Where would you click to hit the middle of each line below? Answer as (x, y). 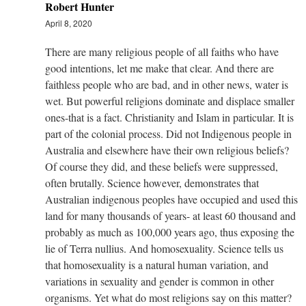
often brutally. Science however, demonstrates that (152, 182)
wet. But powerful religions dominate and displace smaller (170, 100)
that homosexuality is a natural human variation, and (157, 264)
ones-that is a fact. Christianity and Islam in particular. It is (169, 117)
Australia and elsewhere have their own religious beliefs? (167, 150)
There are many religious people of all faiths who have (162, 51)
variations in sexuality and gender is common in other (159, 281)
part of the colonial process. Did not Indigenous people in (168, 133)
